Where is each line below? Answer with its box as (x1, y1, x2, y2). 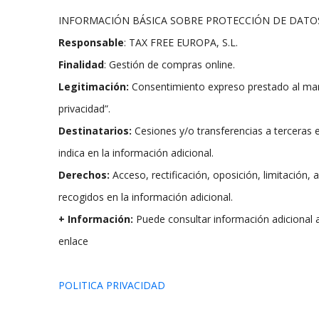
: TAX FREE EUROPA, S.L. (124, 36, 238, 49)
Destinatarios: (58, 124, 132, 137)
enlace (58, 234, 88, 248)
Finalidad (58, 58, 104, 71)
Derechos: (58, 168, 110, 182)
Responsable (58, 36, 124, 49)
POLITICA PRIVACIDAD (58, 278, 165, 292)
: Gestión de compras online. (104, 58, 235, 71)
